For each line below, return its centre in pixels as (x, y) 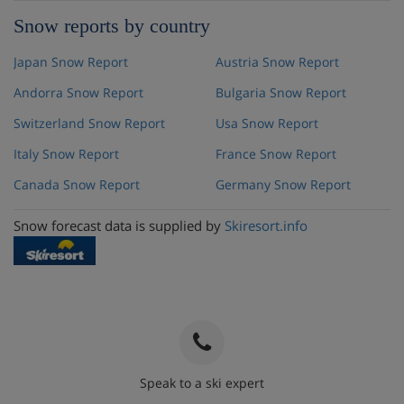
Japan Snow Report (71, 61)
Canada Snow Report (77, 184)
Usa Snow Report (267, 123)
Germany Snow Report (283, 184)
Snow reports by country (112, 25)
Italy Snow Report (66, 153)
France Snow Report (276, 153)
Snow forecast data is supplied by (119, 225)
